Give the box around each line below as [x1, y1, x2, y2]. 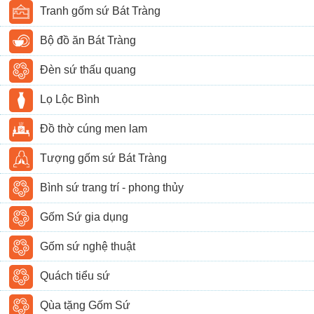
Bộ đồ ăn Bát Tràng [40, 34, 137, 47]
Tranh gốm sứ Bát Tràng [40, 5, 161, 18]
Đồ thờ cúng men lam [40, 123, 148, 135]
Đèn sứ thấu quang [40, 64, 137, 76]
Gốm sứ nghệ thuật [40, 240, 136, 252]
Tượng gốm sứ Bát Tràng [40, 152, 168, 165]
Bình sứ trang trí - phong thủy [40, 182, 184, 194]
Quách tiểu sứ [40, 269, 111, 282]
